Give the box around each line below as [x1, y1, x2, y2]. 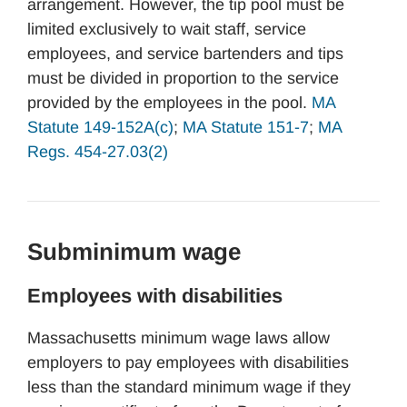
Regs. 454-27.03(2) [27, 143, 168, 161]
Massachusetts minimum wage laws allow [27, 329, 330, 347]
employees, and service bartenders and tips [27, 45, 343, 63]
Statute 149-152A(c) [27, 118, 174, 136]
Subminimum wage [27, 238, 241, 265]
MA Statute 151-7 [183, 118, 309, 136]
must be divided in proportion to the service [27, 69, 339, 87]
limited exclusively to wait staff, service [27, 20, 306, 38]
